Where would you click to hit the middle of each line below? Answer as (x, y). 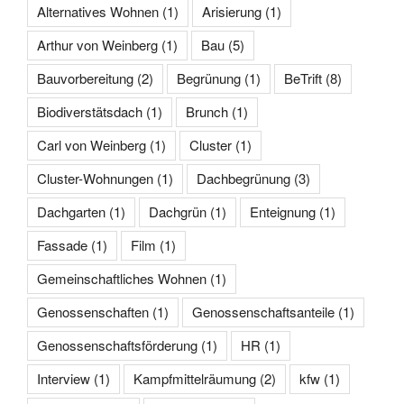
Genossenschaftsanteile (263, 312)
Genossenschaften (93, 312)
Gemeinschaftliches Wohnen (122, 279)
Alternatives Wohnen (98, 12)
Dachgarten (71, 212)
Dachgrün (178, 212)
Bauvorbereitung (85, 78)
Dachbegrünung (243, 179)
